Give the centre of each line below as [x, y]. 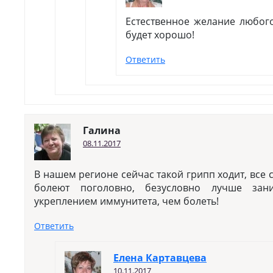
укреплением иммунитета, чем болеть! [126, 201]
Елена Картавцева [160, 258]
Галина [102, 130]
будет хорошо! [160, 35]
